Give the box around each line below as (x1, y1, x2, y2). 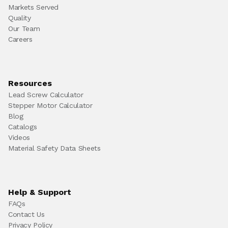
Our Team (8, 24, 40, 33)
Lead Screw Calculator (8, 91, 83, 99)
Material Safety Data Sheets (8, 144, 101, 152)
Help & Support (8, 187, 71, 197)
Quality (8, 14, 31, 22)
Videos (8, 133, 30, 141)
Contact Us (8, 210, 45, 218)
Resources (8, 78, 52, 88)
